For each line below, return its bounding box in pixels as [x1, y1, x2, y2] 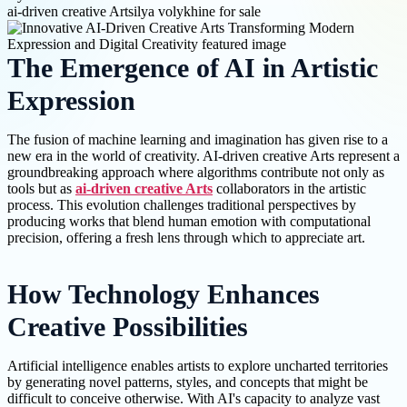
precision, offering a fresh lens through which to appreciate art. [7, 230, 365, 246]
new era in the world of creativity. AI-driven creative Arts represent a [7, 148, 400, 164]
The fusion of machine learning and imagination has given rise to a [7, 132, 388, 148]
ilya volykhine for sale [134, 3, 261, 19]
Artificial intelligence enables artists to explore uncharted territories [7, 358, 388, 374]
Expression [7, 86, 135, 116]
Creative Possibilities [7, 313, 248, 342]
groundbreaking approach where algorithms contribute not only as [7, 164, 384, 181]
